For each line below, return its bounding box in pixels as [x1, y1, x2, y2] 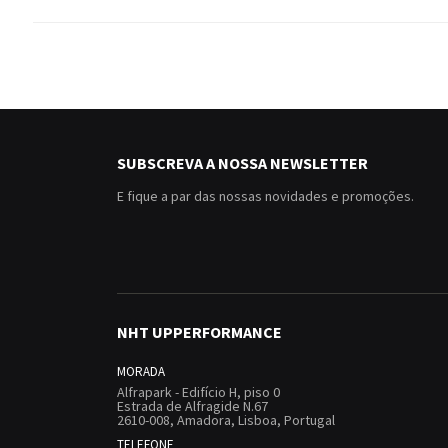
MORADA [117, 363, 165, 381]
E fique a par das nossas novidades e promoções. [117, 187, 414, 206]
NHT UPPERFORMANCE [117, 322, 282, 343]
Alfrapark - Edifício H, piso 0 [117, 383, 280, 402]
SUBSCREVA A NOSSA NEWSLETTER [117, 153, 368, 174]
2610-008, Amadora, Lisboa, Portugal [117, 411, 335, 430]
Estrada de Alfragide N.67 [117, 397, 268, 416]
